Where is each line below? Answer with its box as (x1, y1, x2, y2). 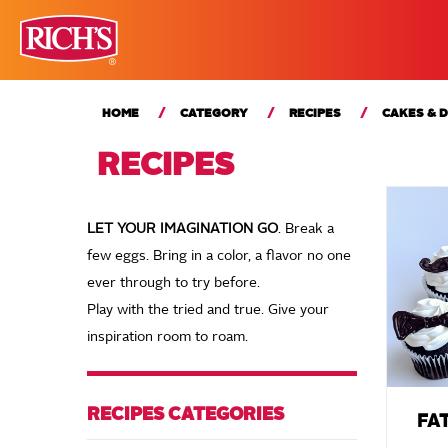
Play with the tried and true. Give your (87, 304, 329, 317)
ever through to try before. (87, 277, 260, 290)
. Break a (278, 223, 334, 236)
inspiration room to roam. (87, 331, 248, 344)
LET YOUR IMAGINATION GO (87, 223, 278, 236)
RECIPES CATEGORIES (87, 406, 284, 424)
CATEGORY (180, 108, 248, 120)
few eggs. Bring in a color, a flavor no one (87, 250, 351, 263)
